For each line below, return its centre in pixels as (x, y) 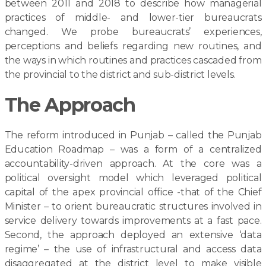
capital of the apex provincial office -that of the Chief (133, 192)
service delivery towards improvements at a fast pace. (133, 221)
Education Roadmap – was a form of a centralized (133, 149)
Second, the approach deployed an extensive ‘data (133, 235)
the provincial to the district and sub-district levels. (120, 75)
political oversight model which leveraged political (133, 178)
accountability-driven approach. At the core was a (133, 164)
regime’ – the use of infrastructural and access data (133, 249)
